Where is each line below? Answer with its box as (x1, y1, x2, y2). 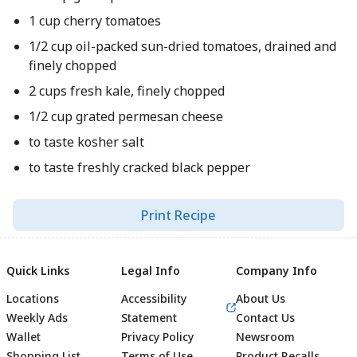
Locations (6, 291, 59, 306)
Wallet (6, 329, 41, 344)
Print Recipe (141, 206, 216, 224)
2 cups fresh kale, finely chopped (28, 82, 225, 100)
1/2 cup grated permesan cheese (28, 108, 223, 125)
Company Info (236, 263, 317, 278)
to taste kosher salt (28, 133, 144, 151)
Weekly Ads (6, 310, 68, 325)
